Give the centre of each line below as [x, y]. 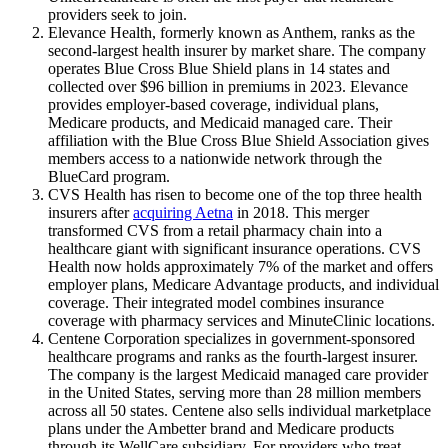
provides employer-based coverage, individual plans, [213, 105]
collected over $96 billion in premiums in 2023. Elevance [228, 87]
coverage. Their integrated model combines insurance [216, 303]
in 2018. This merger [301, 213]
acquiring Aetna [183, 213]
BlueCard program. [109, 177]
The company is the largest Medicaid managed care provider [238, 375]
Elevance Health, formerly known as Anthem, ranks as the [231, 33]
